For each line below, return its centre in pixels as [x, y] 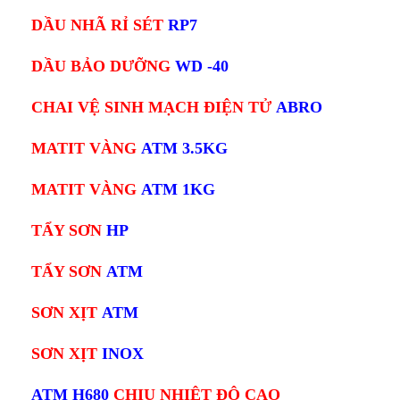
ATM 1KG [178, 190]
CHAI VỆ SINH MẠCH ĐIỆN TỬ [154, 108]
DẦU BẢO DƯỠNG [103, 67]
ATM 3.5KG [184, 149]
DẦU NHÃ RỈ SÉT [100, 25]
